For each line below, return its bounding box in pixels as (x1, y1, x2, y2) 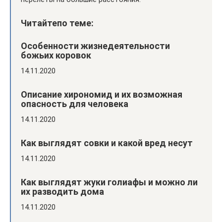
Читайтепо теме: (21, 17, 94, 28)
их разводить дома (21, 186, 104, 197)
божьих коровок (21, 50, 91, 60)
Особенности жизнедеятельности (21, 40, 170, 51)
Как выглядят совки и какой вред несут (21, 137, 193, 148)
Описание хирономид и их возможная (21, 89, 182, 100)
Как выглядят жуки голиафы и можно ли (21, 176, 198, 187)
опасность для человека (21, 98, 128, 109)
